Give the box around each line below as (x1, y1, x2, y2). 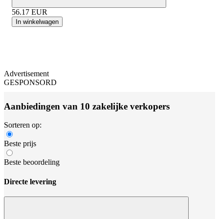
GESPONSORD (4, 78, 57, 87)
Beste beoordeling (4, 158, 60, 167)
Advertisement (4, 69, 49, 78)
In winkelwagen (16, 18, 59, 25)
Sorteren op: (4, 121, 42, 130)
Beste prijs (4, 139, 36, 148)
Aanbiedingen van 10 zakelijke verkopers (4, 101, 170, 111)
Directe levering (4, 177, 56, 186)
